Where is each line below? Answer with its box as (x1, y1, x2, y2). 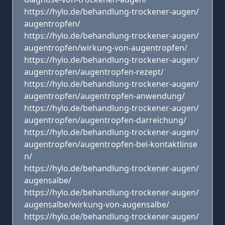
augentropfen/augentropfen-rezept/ (24, 66, 164, 77)
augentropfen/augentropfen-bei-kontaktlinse (24, 139, 197, 150)
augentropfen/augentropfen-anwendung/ (24, 90, 185, 101)
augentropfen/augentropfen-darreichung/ (24, 115, 186, 126)
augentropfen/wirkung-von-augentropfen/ (24, 42, 187, 53)
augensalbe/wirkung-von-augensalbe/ (24, 199, 169, 210)
